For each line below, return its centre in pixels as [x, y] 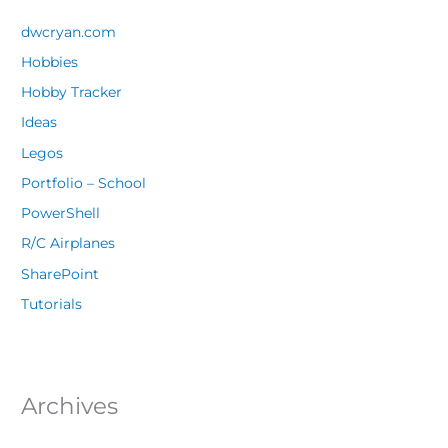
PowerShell [61, 213]
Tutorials [52, 303]
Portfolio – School [84, 182]
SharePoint [60, 273]
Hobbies [50, 61]
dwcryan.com [69, 31]
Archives [70, 406]
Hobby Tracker [72, 92]
